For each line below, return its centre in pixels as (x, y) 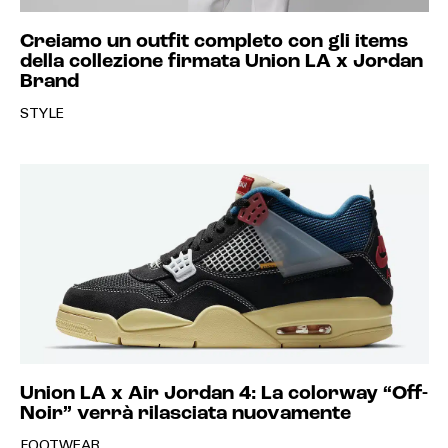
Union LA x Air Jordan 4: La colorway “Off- (223, 394)
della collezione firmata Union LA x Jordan (221, 62)
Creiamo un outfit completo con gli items (213, 42)
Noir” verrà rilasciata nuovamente (185, 414)
